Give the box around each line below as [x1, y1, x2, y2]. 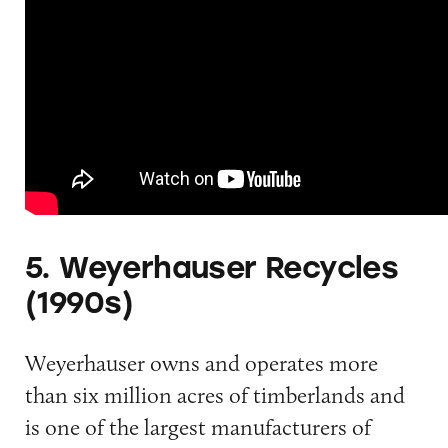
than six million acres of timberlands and [24, 381, 405, 410]
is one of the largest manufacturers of [24, 413, 371, 442]
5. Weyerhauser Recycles [24, 249, 399, 285]
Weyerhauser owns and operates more [24, 349, 378, 378]
